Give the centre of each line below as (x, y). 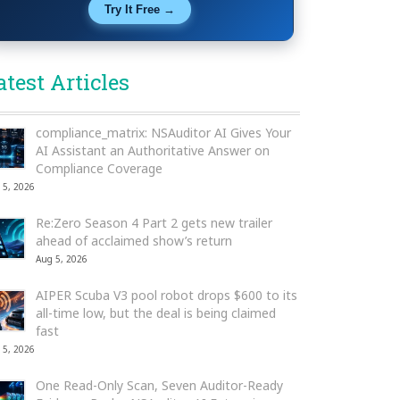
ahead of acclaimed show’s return (134, 241)
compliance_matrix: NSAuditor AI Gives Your (163, 133)
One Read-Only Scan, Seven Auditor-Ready (159, 385)
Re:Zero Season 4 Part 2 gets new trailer (154, 223)
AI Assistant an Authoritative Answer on (153, 150)
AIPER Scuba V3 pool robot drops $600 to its (167, 295)
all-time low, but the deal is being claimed (156, 313)
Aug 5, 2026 (62, 259)
